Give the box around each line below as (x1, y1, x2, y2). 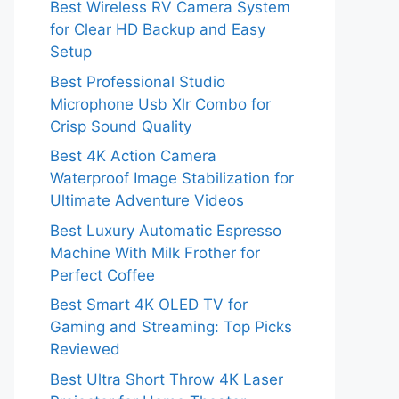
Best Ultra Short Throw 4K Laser (50, 370, 283, 388)
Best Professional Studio (50, 72, 225, 91)
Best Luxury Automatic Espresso (50, 221, 281, 240)
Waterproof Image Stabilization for (50, 169, 294, 188)
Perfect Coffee (50, 265, 155, 284)
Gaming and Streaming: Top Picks (50, 318, 292, 337)
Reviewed (50, 340, 120, 359)
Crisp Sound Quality (50, 117, 191, 135)
